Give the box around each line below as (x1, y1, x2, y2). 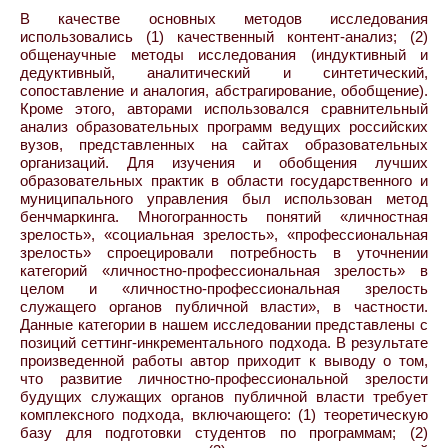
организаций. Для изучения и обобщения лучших (20, 154, 428, 171)
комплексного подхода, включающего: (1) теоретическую (20, 406, 428, 423)
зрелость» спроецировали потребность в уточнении (20, 244, 428, 261)
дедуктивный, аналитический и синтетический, (20, 64, 428, 81)
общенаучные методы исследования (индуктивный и (20, 46, 428, 63)
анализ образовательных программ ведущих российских (20, 118, 428, 135)
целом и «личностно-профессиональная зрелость (20, 280, 428, 297)
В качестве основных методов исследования (20, 10, 428, 27)
